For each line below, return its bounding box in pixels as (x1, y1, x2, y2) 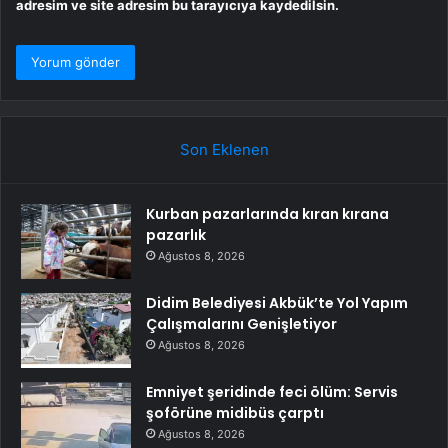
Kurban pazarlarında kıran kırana (146, 203, 389, 224)
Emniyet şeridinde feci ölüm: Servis (146, 381, 398, 402)
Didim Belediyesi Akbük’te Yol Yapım (146, 292, 408, 313)
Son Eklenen (179, 139, 269, 159)
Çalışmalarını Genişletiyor (146, 313, 337, 334)
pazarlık (146, 224, 206, 245)
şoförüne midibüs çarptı (146, 402, 324, 423)
